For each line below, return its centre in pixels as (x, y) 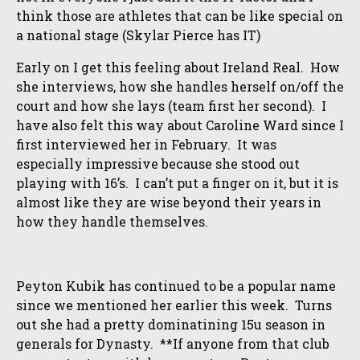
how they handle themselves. (112, 221)
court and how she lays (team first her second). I (171, 106)
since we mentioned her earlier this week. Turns (174, 305)
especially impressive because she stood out (158, 164)
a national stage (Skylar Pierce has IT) (138, 35)
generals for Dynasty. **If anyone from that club (173, 344)
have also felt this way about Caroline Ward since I (180, 125)
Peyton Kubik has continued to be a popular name (176, 286)
